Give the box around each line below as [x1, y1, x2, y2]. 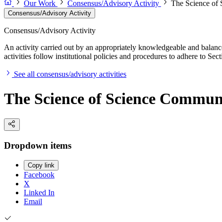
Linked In [24, 188, 55, 197]
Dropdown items [4, 140, 71, 151]
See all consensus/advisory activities [14, 70, 126, 79]
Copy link [28, 162, 55, 169]
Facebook [24, 170, 55, 179]
